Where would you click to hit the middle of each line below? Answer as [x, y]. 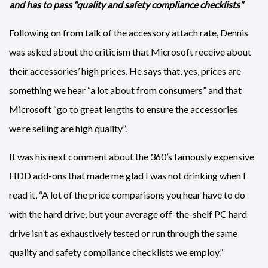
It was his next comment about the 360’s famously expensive [132, 156]
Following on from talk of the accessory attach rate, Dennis [129, 33]
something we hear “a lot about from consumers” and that [125, 90]
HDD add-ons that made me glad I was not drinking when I [127, 176]
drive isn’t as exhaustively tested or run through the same [123, 233]
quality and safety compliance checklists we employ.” [116, 252]
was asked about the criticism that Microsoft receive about [130, 52]
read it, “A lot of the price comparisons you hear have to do [127, 195]
